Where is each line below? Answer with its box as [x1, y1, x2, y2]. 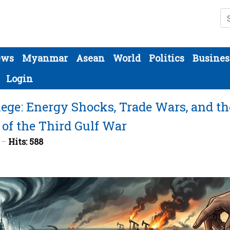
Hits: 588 [8, 136, 43, 147]
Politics [149, 52, 184, 64]
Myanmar [22, 52, 68, 64]
